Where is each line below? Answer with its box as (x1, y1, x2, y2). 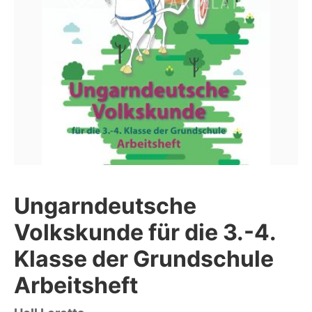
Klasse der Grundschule (14, 244, 274, 272)
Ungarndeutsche (14, 192, 196, 219)
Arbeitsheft (14, 271, 138, 299)
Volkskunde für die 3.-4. (14, 218, 276, 246)
